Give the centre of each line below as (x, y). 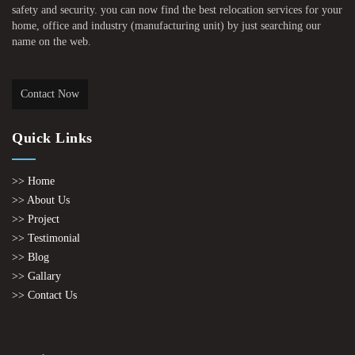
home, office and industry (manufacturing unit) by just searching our (166, 26)
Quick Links (52, 138)
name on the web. (52, 42)
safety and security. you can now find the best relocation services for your (177, 10)
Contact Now (50, 94)
